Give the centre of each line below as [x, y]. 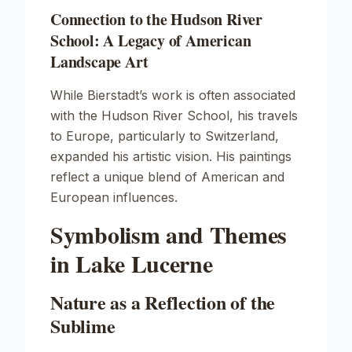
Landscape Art [99, 62]
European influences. [114, 197]
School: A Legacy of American [151, 40]
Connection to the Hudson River [157, 19]
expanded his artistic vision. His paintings [171, 156]
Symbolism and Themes [169, 234]
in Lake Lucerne [132, 263]
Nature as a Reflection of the [163, 302]
